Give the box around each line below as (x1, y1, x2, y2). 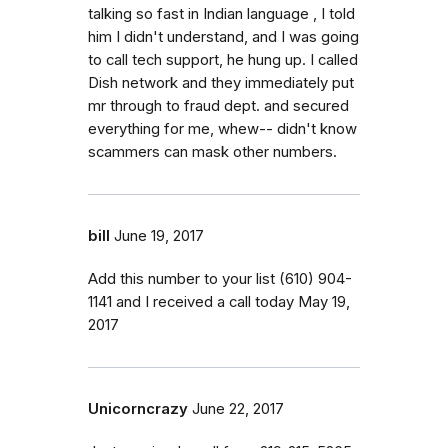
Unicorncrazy (88, 399, 188, 418)
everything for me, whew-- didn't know (88, 119, 357, 138)
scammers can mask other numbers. (88, 142, 337, 161)
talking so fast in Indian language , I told (88, 4, 355, 23)
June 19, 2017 (114, 226, 204, 245)
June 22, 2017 (192, 399, 284, 418)
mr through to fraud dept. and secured (88, 96, 349, 115)
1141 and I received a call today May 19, (88, 292, 350, 311)
